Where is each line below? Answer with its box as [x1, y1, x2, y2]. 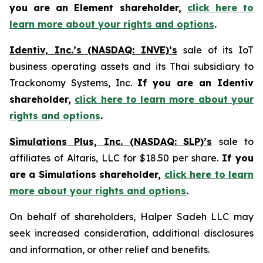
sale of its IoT [183, 44, 254, 56]
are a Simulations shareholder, [9, 168, 164, 180]
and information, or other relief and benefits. [9, 244, 210, 255]
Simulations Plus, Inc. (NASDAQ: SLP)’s [9, 136, 213, 147]
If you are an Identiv [137, 77, 254, 89]
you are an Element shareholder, [9, 2, 187, 14]
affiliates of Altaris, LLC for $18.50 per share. [9, 152, 222, 164]
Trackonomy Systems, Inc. [9, 77, 137, 89]
